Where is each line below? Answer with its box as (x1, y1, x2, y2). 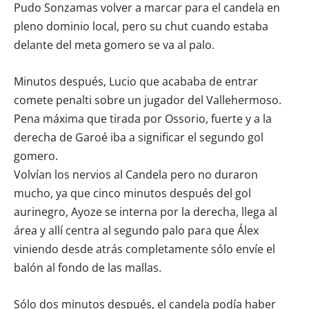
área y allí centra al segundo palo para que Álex (14, 223, 259, 238)
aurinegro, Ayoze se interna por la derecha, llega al (14, 204, 277, 219)
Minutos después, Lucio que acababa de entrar (14, 74, 258, 89)
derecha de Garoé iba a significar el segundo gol (14, 130, 263, 145)
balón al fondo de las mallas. (14, 260, 161, 275)
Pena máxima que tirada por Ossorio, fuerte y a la (14, 111, 272, 126)
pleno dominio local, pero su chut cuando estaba (14, 19, 268, 34)
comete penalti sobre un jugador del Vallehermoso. (14, 92, 281, 108)
